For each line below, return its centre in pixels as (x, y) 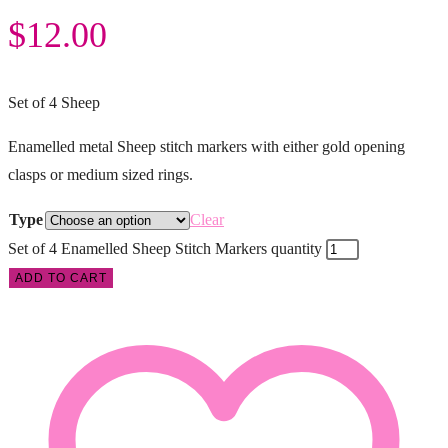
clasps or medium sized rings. (100, 174)
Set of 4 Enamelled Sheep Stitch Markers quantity (165, 248)
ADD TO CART (61, 277)
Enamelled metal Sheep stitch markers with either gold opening (206, 146)
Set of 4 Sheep (54, 102)
